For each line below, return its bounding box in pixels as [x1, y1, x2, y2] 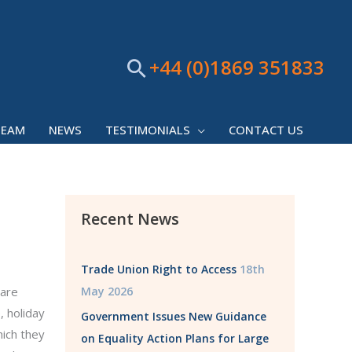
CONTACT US [228, 122, 303, 138]
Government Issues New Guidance [81, 308, 266, 324]
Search [123, 54, 203, 89]
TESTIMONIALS [104, 122, 190, 138]
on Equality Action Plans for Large [81, 330, 269, 346]
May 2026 [81, 284, 133, 299]
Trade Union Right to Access [81, 262, 236, 277]
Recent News [81, 208, 179, 229]
